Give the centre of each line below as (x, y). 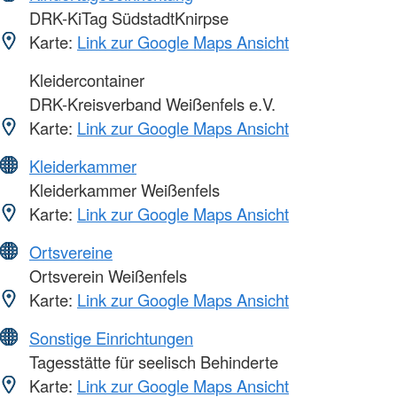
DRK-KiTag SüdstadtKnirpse (127, 18)
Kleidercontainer (85, 80)
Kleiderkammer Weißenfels (122, 190)
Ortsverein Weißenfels (106, 276)
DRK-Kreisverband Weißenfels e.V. (150, 104)
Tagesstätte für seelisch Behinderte (152, 362)
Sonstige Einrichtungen (111, 338)
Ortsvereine (71, 252)
